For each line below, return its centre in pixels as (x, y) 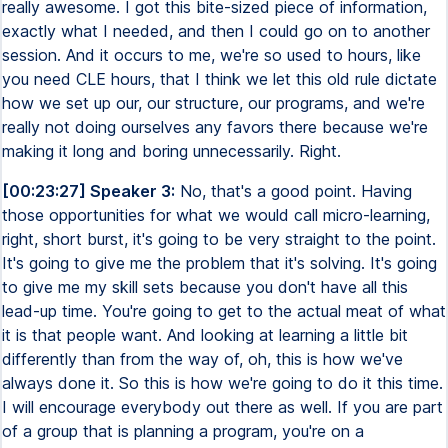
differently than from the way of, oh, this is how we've (202, 359)
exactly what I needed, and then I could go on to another (216, 31)
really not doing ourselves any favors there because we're (215, 127)
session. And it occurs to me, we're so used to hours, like (211, 55)
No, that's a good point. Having (293, 191)
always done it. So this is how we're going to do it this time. (222, 383)
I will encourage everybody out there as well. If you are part (222, 407)
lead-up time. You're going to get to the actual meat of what (224, 311)
